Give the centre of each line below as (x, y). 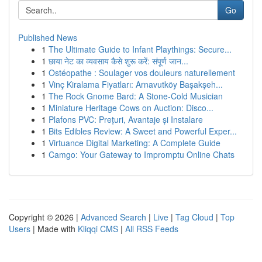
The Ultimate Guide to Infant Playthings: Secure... (140, 49)
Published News (48, 37)
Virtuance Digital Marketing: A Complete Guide (135, 143)
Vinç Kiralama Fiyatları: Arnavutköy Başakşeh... (136, 84)
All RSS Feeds (152, 229)
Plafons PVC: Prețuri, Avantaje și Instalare (126, 119)
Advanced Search (113, 217)
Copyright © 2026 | (45, 217)
